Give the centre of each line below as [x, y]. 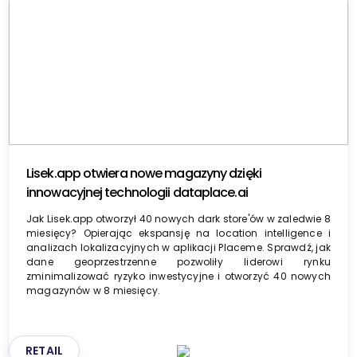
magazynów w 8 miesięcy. [94, 290]
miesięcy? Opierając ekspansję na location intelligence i [178, 233]
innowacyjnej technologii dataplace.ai [137, 192]
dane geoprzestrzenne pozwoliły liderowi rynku [178, 261]
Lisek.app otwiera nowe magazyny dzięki [144, 173]
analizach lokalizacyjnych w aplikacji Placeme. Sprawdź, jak [178, 247]
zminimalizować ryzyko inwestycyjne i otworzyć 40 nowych [178, 276]
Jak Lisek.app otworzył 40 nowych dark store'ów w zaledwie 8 [178, 218]
